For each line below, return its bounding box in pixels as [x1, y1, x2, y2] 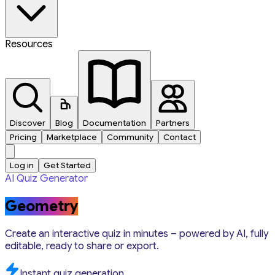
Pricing [10, 132, 37, 142]
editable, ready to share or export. [5, 239, 159, 252]
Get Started [44, 160, 91, 171]
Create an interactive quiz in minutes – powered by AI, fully [5, 227, 268, 240]
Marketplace [47, 132, 97, 142]
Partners [156, 118, 190, 128]
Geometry [5, 196, 78, 215]
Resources [5, 38, 53, 50]
